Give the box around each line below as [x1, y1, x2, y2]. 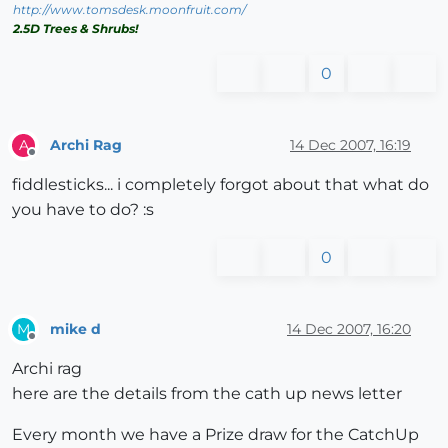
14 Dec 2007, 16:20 [287, 319, 411, 338]
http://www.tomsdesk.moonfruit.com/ [13, 2, 246, 18]
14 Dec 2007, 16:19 [290, 135, 411, 154]
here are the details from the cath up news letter [12, 384, 402, 404]
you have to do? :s [12, 200, 154, 220]
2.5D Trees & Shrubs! [13, 21, 138, 37]
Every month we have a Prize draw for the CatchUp [12, 425, 419, 445]
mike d [50, 319, 101, 338]
